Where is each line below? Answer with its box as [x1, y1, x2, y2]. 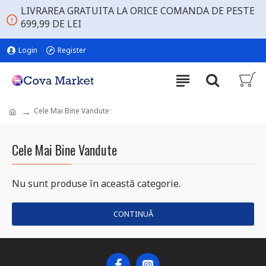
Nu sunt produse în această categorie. [12, 177, 180, 190]
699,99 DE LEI [21, 17, 81, 30]
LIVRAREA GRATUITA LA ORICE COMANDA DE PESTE [21, 4, 255, 17]
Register [58, 45, 86, 55]
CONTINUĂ [113, 208, 153, 219]
